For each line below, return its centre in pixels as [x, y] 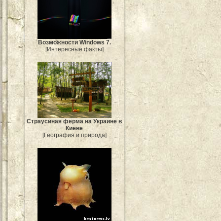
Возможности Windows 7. [74, 42]
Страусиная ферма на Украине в [74, 121]
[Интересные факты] [74, 49]
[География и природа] [74, 135]
